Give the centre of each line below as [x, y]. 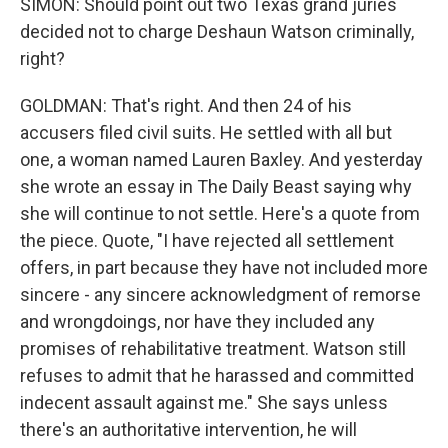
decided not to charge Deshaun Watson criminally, [217, 31]
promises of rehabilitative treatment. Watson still [213, 348]
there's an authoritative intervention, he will [188, 429]
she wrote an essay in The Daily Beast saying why [216, 186]
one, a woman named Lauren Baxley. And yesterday [221, 159]
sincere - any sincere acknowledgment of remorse [220, 294]
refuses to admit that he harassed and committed [217, 375]
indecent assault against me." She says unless [204, 402]
